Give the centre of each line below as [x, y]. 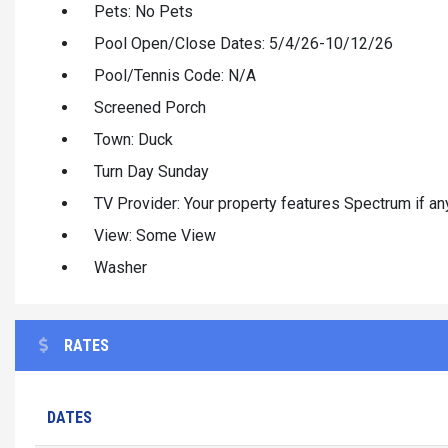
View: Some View [155, 235]
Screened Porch [150, 107]
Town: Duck [133, 139]
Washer [120, 267]
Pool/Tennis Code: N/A [175, 75]
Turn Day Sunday [151, 171]
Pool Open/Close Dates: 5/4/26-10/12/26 [243, 43]
